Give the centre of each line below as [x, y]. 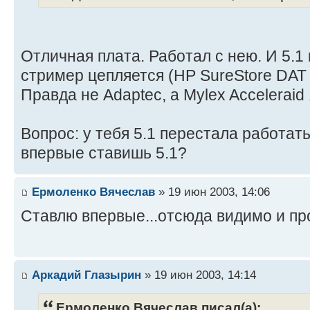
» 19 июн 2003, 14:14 [199, 275]
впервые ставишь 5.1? [104, 153]
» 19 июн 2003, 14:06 [212, 192]
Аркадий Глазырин [86, 275]
